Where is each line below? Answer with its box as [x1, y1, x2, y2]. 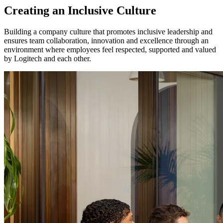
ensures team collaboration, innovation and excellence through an [4, 36, 209, 45]
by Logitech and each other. [4, 54, 91, 63]
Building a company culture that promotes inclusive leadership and [4, 27, 213, 36]
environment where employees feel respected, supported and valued [4, 45, 216, 54]
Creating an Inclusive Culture [4, 4, 156, 17]
